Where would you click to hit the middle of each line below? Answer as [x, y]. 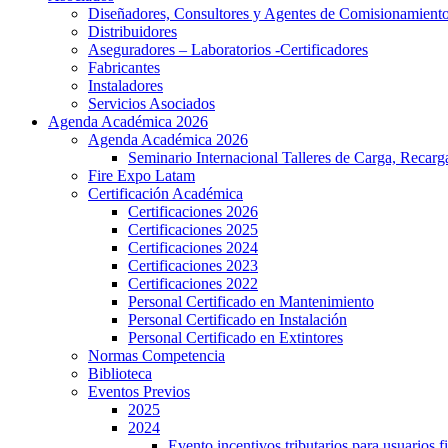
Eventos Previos [139, 391]
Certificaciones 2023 [193, 265]
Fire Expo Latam [141, 175]
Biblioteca [120, 373]
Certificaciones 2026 [193, 211]
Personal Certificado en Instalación [237, 319]
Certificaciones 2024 [193, 247]
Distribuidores [132, 31]
